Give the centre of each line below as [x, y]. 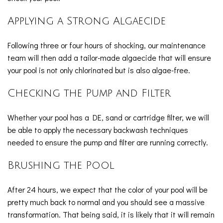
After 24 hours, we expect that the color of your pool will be [108, 189]
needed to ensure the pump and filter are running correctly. [108, 142]
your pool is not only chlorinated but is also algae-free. [99, 70]
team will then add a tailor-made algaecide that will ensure [109, 57]
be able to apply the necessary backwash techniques [98, 130]
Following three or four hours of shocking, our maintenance [107, 45]
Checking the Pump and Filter [89, 93]
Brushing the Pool [61, 166]
